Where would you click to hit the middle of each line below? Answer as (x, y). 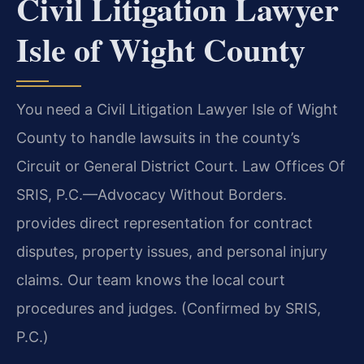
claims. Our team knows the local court (151, 280)
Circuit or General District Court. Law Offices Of (181, 167)
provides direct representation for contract (165, 223)
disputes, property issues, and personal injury (172, 252)
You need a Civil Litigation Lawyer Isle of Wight (177, 110)
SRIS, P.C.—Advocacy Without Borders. (152, 195)
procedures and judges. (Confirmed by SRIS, (169, 309)
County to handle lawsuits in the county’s (158, 138)
